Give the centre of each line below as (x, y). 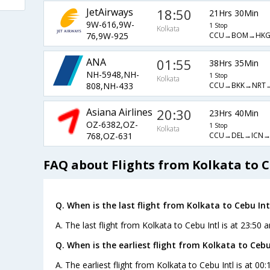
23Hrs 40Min (234, 113)
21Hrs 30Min (234, 13)
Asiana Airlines (119, 112)
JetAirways (109, 12)
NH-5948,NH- (112, 75)
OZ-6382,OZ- (112, 125)
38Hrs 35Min (234, 63)
